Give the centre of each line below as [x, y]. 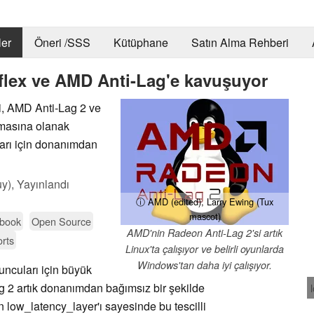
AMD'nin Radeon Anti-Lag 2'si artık [205, 232]
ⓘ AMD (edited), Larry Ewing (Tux [205, 201]
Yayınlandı [43, 184]
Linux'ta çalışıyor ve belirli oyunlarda [205, 248]
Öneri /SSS [62, 43]
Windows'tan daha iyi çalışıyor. [205, 265]
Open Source [61, 221]
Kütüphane [141, 43]
